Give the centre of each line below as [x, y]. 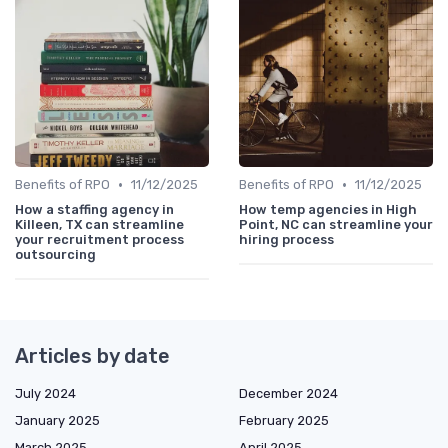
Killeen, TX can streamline [99, 225]
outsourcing [55, 255]
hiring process [286, 240]
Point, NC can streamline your [336, 225]
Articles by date [92, 356]
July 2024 [45, 394]
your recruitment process [99, 240]
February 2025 [284, 421]
